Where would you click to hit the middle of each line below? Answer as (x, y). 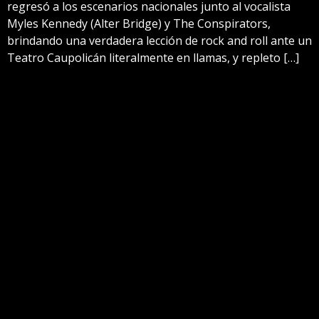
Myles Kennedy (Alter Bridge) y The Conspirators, (139, 23)
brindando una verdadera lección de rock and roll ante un (159, 40)
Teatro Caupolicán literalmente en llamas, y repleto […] (153, 57)
